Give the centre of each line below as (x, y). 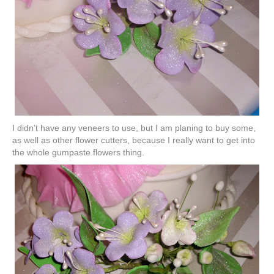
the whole (32, 153)
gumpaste (71, 153)
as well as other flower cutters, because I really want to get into (134, 140)
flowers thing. (117, 153)
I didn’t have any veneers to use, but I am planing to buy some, (134, 128)
